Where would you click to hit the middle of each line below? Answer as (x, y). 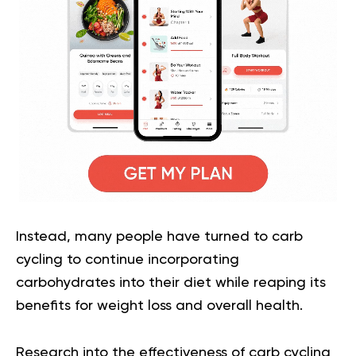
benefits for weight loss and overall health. (159, 306)
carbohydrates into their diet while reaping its (171, 283)
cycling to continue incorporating (128, 260)
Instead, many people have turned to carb (159, 237)
